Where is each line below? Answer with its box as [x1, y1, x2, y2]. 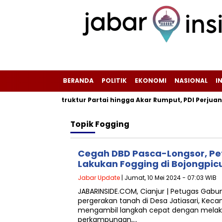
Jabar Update [78, 173, 120, 182]
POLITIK [102, 76, 127, 85]
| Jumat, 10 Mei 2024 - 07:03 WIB [120, 173, 217, 182]
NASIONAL [174, 76, 208, 85]
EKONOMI [135, 76, 166, 85]
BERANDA [63, 76, 94, 85]
